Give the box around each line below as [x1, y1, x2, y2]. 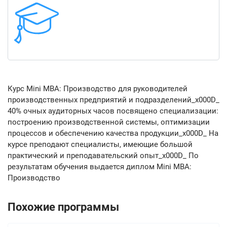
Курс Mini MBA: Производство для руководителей [8, 84, 187, 94]
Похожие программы [8, 201, 119, 214]
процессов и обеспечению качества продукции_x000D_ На [8, 129, 218, 138]
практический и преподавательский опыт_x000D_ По [8, 151, 199, 161]
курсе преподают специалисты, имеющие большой [8, 140, 193, 149]
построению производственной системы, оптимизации [8, 118, 210, 127]
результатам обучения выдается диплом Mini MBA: [8, 162, 192, 172]
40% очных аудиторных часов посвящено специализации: [8, 106, 218, 116]
